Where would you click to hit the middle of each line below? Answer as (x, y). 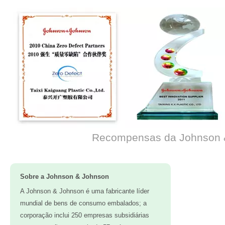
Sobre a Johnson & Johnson (65, 177)
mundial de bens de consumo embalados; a (83, 203)
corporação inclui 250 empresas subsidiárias (85, 215)
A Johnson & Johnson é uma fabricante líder (85, 191)
